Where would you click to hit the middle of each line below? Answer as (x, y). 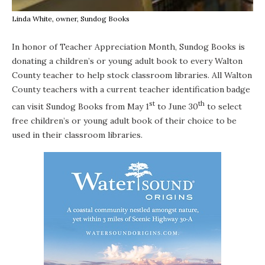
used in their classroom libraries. (77, 135)
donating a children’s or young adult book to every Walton (127, 61)
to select (223, 106)
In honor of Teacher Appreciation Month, (96, 46)
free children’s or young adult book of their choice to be (124, 120)
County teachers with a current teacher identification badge (131, 89)
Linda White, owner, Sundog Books (71, 18)
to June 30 (177, 106)
